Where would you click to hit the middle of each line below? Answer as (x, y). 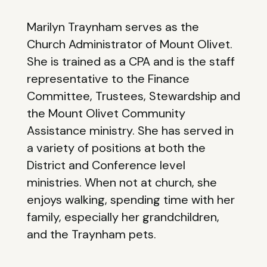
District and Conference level (106, 165)
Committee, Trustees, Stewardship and (133, 96)
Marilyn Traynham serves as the (113, 27)
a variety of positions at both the (116, 148)
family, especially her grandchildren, (123, 217)
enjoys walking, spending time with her (131, 200)
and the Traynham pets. (91, 235)
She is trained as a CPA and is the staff (131, 62)
